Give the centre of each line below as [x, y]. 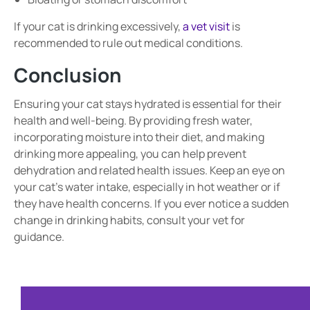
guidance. [39, 237]
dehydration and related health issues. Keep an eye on [149, 170]
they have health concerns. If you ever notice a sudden [152, 203]
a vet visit [206, 26]
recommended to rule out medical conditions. [128, 43]
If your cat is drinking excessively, [98, 26]
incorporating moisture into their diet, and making [139, 137]
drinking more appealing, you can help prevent [130, 154]
